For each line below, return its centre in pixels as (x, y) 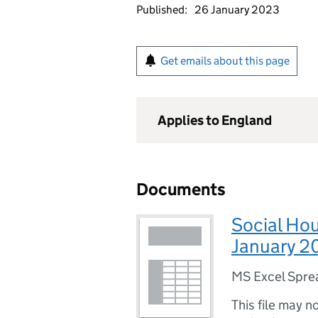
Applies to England (215, 120)
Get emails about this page (225, 61)
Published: (162, 10)
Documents (181, 189)
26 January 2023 (237, 10)
